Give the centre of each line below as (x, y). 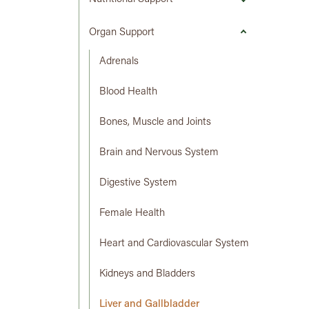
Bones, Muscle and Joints (155, 123)
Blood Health (128, 92)
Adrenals (119, 62)
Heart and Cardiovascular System (174, 244)
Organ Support (122, 33)
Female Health (132, 214)
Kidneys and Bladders (147, 275)
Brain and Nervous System (159, 153)
